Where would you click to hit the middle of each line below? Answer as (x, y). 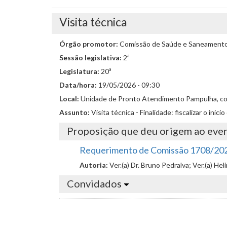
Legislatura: (80, 71)
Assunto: (75, 112)
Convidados (94, 183)
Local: (70, 99)
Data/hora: (79, 85)
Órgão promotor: (89, 44)
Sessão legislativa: (91, 58)
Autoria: (94, 165)
